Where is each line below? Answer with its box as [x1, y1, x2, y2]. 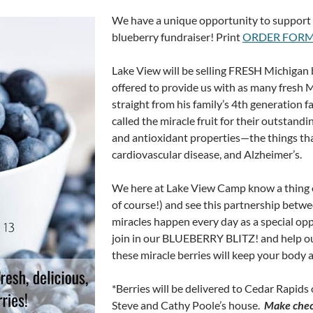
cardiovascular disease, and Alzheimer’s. [112, 147, 302, 161]
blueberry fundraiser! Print [112, 30, 242, 43]
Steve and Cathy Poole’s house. [112, 298, 262, 312]
